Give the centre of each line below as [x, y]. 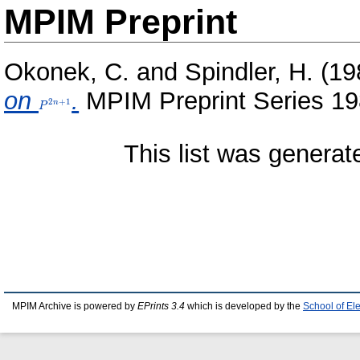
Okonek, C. [67, 72]
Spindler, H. [249, 72]
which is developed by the [244, 306]
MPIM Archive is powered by [75, 306]
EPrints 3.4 [161, 306]
